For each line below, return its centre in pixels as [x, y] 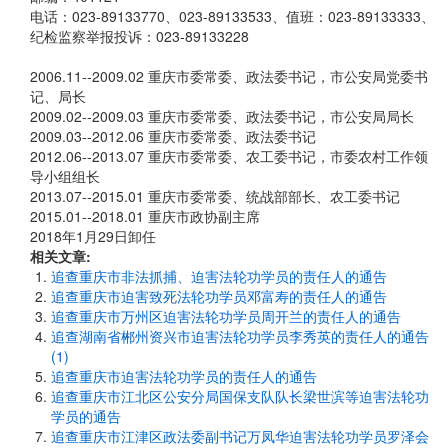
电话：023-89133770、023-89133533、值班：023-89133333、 [232, 16]
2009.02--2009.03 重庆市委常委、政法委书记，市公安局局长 [222, 116]
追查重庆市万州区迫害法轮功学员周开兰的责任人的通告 [226, 316]
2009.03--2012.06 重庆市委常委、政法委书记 [173, 136]
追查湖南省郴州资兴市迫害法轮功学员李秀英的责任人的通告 [240, 336]
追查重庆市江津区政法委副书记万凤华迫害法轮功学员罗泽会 [240, 436]
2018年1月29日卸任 [93, 236]
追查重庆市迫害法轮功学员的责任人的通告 [184, 376]
